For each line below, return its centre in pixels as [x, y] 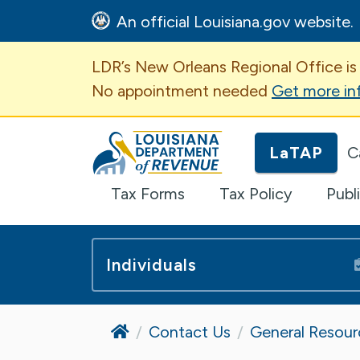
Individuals [151, 264]
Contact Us [190, 331]
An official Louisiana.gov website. [237, 22]
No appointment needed [182, 90]
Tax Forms [148, 193]
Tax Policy [256, 193]
